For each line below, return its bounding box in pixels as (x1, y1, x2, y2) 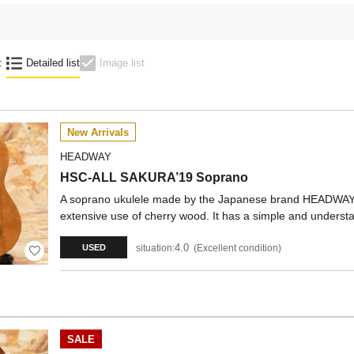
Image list (100, 57, 145, 69)
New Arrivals (67, 126, 129, 138)
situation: (136, 242, 175, 254)
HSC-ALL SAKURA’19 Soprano (60, 171, 248, 184)
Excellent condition (197, 242, 278, 254)
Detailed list (26, 57, 80, 69)
